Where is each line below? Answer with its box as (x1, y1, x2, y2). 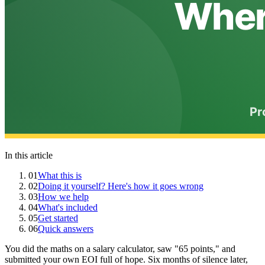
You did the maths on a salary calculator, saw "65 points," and (5, 243, 235, 254)
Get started (38, 212, 78, 223)
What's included (38, 202, 98, 212)
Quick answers (38, 223, 93, 234)
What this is (38, 170, 82, 180)
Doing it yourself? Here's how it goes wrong (38, 180, 203, 191)
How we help (38, 191, 89, 202)
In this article (5, 150, 53, 160)
